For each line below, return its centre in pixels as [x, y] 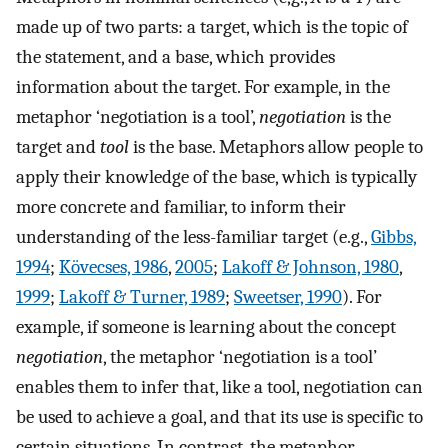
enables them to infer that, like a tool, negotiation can [219, 386]
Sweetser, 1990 [288, 296]
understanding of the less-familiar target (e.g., [193, 236]
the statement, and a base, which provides [175, 56]
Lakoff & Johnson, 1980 [310, 266]
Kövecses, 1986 [113, 266]
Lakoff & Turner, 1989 [142, 296]
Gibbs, [394, 236]
